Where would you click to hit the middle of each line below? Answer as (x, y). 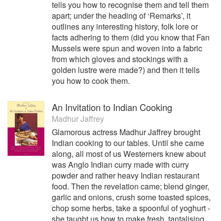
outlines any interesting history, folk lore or (125, 26)
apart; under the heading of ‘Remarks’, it (121, 16)
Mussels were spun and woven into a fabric (127, 48)
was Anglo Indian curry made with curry (120, 165)
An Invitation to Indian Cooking (112, 107)
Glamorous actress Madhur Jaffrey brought (126, 132)
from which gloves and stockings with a (120, 59)
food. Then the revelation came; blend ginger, (130, 186)
